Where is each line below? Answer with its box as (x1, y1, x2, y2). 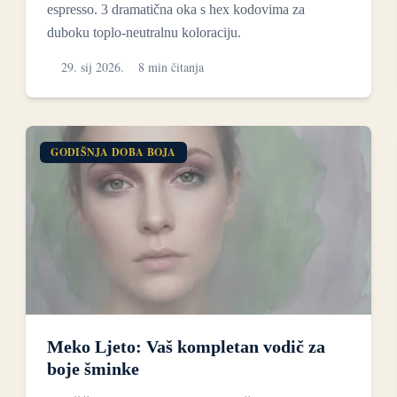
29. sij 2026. (61, 58, 125, 76)
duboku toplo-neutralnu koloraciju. (47, 25, 242, 41)
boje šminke (47, 358, 140, 378)
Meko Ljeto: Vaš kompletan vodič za (47, 336, 326, 356)
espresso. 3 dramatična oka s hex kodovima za (47, 2, 306, 18)
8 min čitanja (138, 58, 205, 76)
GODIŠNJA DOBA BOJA (51, 144, 176, 160)
